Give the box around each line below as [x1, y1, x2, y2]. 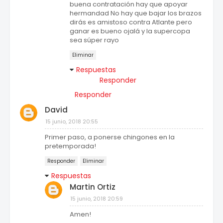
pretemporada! [45, 141, 96, 151]
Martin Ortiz [70, 182, 115, 193]
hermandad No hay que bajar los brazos [70, 8, 202, 18]
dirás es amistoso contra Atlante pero [70, 17, 192, 27]
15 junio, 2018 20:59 [70, 195, 123, 203]
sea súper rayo [70, 35, 119, 45]
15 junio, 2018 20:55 [45, 117, 98, 126]
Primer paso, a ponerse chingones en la [45, 132, 175, 142]
